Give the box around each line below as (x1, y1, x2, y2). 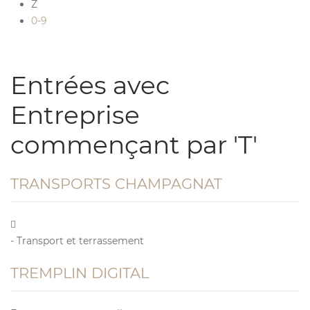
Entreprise (10, 100, 140, 130)
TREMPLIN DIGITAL (10, 264, 149, 282)
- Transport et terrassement (10, 235, 144, 247)
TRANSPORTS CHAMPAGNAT (10, 175, 222, 192)
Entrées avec (10, 70, 170, 100)
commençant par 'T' (10, 129, 257, 160)
